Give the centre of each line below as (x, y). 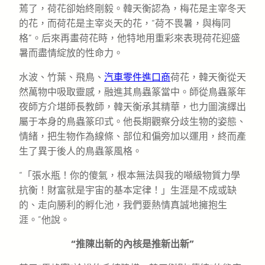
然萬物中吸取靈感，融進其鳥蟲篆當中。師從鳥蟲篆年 (132, 92)
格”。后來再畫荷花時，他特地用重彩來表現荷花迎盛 (130, 38)
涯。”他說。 (44, 219)
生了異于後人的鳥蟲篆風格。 (80, 151)
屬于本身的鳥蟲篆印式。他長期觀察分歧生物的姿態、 (132, 121)
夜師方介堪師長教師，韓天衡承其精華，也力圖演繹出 (132, 106)
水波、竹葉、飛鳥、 (62, 77)
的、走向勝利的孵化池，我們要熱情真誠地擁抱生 (123, 205)
